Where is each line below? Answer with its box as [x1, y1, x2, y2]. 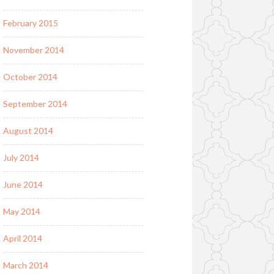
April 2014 [2, 233, 42, 244]
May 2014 [2, 206, 40, 217]
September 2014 [2, 98, 67, 109]
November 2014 [2, 45, 64, 56]
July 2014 [2, 152, 39, 163]
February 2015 [2, 18, 58, 29]
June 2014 [2, 179, 43, 190]
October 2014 [2, 72, 57, 83]
